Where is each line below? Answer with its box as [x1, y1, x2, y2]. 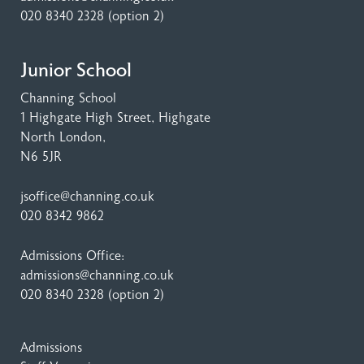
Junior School [20, 58, 132, 81]
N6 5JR [20, 149, 62, 164]
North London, [20, 129, 106, 145]
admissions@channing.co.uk [20, 267, 174, 283]
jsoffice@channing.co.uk [20, 188, 154, 204]
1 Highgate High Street [20, 110, 151, 125]
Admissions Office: [20, 248, 124, 263]
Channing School [20, 90, 116, 106]
